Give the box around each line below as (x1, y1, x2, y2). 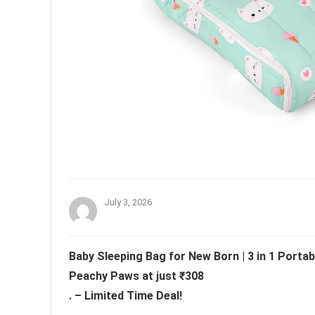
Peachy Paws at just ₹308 (69, 269, 204, 283)
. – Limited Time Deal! (69, 288, 182, 302)
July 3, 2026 (104, 196, 152, 207)
